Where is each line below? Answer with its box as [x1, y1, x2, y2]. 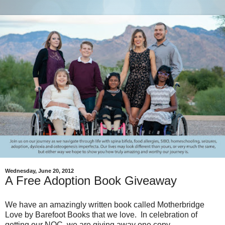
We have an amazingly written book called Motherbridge [5, 200, 204, 209]
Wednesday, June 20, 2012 [5, 168, 74, 174]
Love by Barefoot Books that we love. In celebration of [5, 210, 197, 219]
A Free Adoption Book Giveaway [5, 174, 177, 188]
